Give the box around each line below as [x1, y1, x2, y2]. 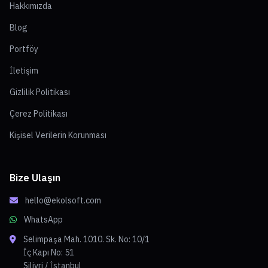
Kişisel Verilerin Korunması [10, 129, 106, 141]
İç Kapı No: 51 [23, 246, 74, 258]
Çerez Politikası [10, 108, 68, 119]
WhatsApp [24, 214, 63, 225]
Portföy [10, 43, 38, 54]
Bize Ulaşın [10, 171, 60, 184]
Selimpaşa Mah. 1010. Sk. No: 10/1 [23, 233, 150, 245]
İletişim [10, 65, 38, 76]
